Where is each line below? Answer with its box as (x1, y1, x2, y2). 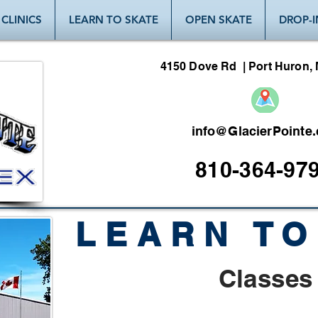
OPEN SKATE (185, 13, 252, 26)
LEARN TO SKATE (68, 13, 158, 26)
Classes (218, 263, 313, 293)
